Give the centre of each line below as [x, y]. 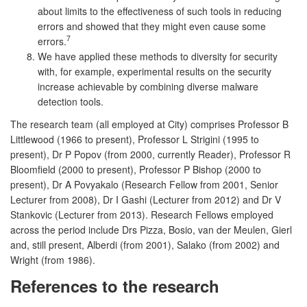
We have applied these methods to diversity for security [158, 56]
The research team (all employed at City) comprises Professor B [149, 124]
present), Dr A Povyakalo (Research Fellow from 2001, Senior [144, 184]
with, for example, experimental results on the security [155, 71]
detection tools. [71, 101]
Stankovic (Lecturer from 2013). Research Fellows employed [142, 214]
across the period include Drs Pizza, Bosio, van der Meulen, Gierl [151, 229]
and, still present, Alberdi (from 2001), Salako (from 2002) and [145, 244]
